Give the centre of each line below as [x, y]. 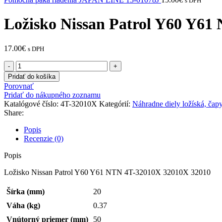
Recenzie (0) [44, 138]
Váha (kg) [23, 205]
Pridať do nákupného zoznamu [52, 95]
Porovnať [19, 86]
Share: [14, 112]
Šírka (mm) [26, 191]
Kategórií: [115, 104]
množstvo [30, 64]
